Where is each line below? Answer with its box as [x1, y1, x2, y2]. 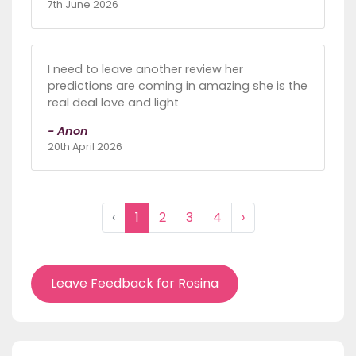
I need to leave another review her [48, 60, 243, 77]
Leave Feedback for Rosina [51, 273, 219, 292]
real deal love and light [48, 94, 179, 110]
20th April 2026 [48, 139, 122, 153]
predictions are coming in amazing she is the [48, 77, 308, 94]
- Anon [48, 122, 88, 139]
